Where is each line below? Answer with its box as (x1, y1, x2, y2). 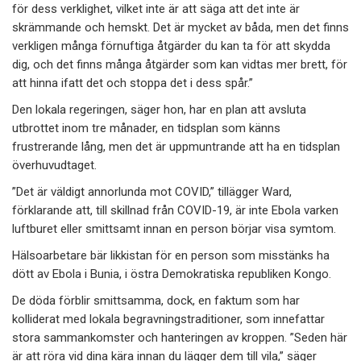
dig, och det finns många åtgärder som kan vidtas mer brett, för (12, 56, 347, 72)
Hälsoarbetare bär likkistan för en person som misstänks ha (12, 247, 330, 263)
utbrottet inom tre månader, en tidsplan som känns (12, 120, 280, 135)
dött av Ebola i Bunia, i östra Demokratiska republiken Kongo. (12, 266, 331, 281)
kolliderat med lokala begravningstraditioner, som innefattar (12, 311, 325, 326)
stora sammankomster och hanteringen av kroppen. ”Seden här (12, 330, 347, 345)
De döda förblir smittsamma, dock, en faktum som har (12, 293, 300, 308)
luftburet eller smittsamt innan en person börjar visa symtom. (12, 221, 336, 236)
